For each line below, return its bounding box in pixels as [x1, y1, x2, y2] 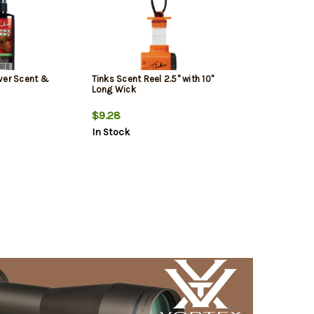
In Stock [91, 126, 130, 139]
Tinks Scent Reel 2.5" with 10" [91, 74, 214, 85]
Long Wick [91, 84, 136, 95]
